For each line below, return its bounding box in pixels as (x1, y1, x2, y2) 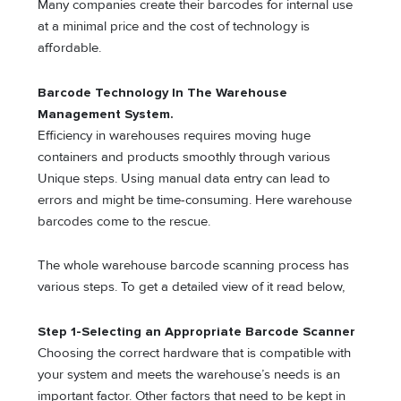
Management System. (38, 106, 175, 122)
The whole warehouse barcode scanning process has (38, 258, 350, 274)
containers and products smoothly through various (38, 149, 331, 165)
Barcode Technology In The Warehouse (38, 84, 288, 100)
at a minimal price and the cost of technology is (38, 19, 311, 35)
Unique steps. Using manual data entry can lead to (38, 170, 331, 186)
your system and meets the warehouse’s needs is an (38, 366, 341, 382)
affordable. (38, 40, 102, 56)
